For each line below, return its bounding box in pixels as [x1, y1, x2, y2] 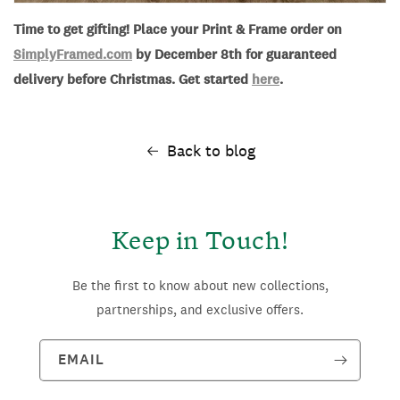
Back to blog [167, 140, 255, 162]
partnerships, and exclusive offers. [96, 301, 304, 319]
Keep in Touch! [111, 220, 289, 256]
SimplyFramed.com [13, 46, 132, 64]
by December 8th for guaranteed [132, 46, 337, 64]
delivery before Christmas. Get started [13, 71, 252, 89]
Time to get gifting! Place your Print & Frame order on [13, 21, 342, 39]
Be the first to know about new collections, [71, 277, 329, 295]
